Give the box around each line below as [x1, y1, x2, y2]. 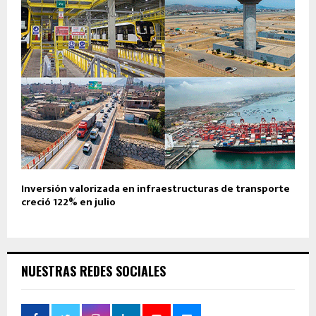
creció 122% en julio [21, 193, 116, 211]
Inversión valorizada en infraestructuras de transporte [21, 179, 290, 197]
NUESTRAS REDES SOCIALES [21, 261, 166, 280]
